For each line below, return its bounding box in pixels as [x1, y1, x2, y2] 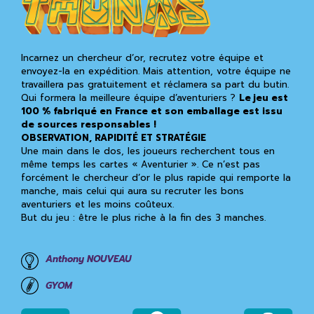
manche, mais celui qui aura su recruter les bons [21, 184, 244, 198]
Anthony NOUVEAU [46, 252, 131, 266]
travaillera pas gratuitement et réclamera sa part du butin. [21, 78, 289, 91]
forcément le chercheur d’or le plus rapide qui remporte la [21, 171, 291, 184]
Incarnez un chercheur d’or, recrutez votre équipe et [21, 51, 264, 64]
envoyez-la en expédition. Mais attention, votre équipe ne [21, 64, 291, 78]
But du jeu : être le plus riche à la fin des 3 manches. [21, 211, 266, 224]
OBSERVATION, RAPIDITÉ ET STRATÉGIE [21, 131, 206, 144]
